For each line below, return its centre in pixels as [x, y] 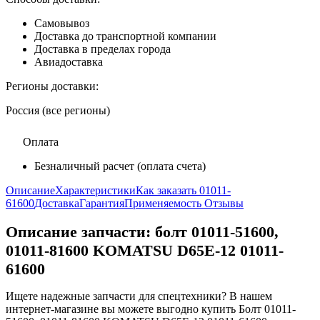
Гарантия [102, 203]
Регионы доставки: [52, 86]
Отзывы [224, 203]
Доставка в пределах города [102, 49]
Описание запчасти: [80, 232]
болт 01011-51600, [217, 232]
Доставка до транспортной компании [125, 36]
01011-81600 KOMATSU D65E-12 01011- [145, 251]
